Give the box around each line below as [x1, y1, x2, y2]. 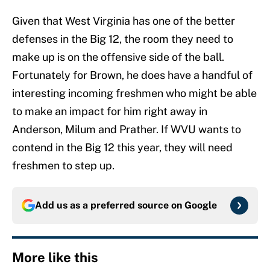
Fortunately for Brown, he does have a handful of [12, 69, 253, 82]
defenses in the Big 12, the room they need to [12, 33, 233, 46]
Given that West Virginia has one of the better [12, 14, 235, 28]
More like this [12, 250, 98, 266]
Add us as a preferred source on [35, 199, 184, 212]
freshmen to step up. [12, 159, 115, 172]
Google [184, 199, 217, 212]
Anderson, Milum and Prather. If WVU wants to [12, 123, 241, 136]
